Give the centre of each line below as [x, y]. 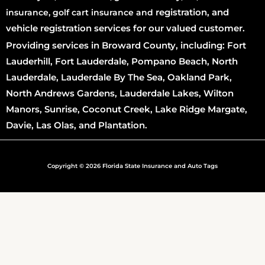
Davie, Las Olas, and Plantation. [77, 125]
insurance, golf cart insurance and [81, 13]
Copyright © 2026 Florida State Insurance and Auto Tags [132, 166]
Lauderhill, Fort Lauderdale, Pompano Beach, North [122, 61]
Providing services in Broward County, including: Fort [126, 45]
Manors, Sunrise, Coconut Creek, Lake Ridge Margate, [127, 109]
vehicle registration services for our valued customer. [125, 28]
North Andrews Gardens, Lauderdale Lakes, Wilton [120, 93]
